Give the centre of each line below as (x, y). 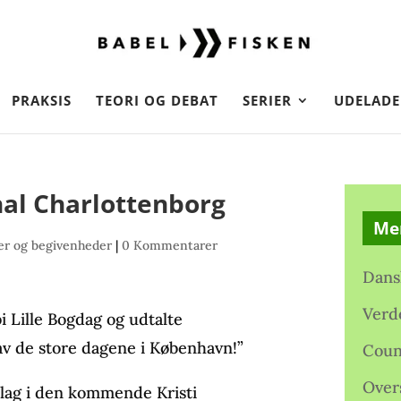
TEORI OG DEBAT (157, 100)
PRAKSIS (42, 100)
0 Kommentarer (170, 245)
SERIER (267, 100)
